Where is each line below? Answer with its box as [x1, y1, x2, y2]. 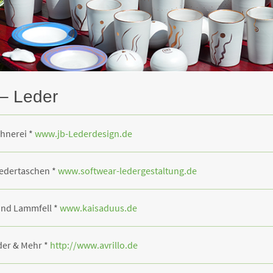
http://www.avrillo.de [50, 238, 138, 251]
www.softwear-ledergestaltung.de [58, 164, 197, 177]
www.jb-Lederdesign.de [35, 127, 132, 140]
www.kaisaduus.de [60, 201, 137, 214]
